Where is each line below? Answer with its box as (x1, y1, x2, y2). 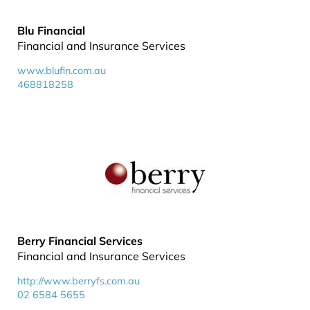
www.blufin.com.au (17, 64, 106, 77)
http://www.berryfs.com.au (17, 275, 140, 287)
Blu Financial (17, 24, 85, 37)
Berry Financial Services (17, 234, 143, 248)
